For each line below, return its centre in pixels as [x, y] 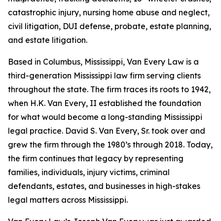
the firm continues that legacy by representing [96, 158]
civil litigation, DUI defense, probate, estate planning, [110, 26]
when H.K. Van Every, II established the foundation [105, 103]
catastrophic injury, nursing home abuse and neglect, [109, 12]
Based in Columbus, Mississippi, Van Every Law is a [103, 62]
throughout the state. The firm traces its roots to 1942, [109, 89]
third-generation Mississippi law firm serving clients [104, 75]
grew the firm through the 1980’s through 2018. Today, [110, 145]
